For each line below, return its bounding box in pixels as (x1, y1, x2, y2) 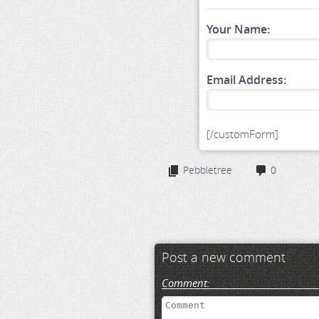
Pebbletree (183, 163, 233, 177)
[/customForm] (206, 127, 278, 141)
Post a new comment (162, 249, 286, 266)
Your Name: (206, 21, 270, 37)
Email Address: (206, 72, 286, 88)
